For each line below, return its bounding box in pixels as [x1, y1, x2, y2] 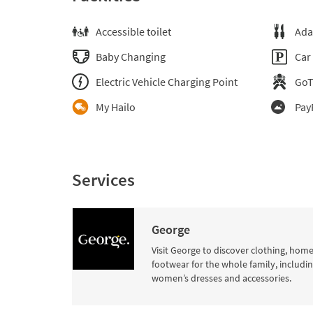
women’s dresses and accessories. [152, 272, 291, 284]
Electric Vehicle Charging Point [96, 75, 238, 89]
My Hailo [96, 100, 136, 114]
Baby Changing [96, 50, 166, 64]
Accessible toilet [96, 24, 171, 38]
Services [72, 168, 135, 191]
